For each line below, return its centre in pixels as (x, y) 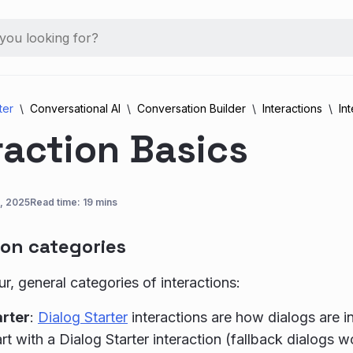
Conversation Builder (191, 108)
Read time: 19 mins (74, 202)
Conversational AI (75, 108)
